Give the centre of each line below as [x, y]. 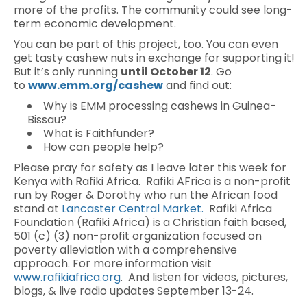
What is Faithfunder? [99, 133]
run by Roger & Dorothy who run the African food [146, 195]
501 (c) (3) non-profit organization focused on [138, 236]
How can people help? [103, 147]
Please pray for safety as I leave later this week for [150, 168]
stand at [38, 209]
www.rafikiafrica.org [67, 277]
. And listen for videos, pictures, [204, 277]
